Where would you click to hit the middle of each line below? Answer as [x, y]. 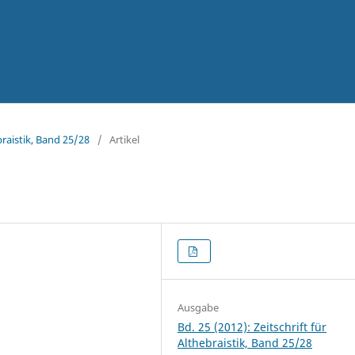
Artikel [124, 139]
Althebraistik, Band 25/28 [245, 342]
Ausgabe [198, 307]
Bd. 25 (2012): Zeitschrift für [252, 326]
